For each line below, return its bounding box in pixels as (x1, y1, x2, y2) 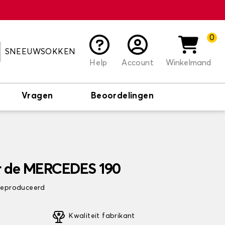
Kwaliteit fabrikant (69, 212, 135, 219)
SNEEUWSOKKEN (5, 47, 76, 56)
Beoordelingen (90, 92, 154, 100)
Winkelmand (166, 58, 211, 67)
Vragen (21, 92, 53, 100)
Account (122, 58, 154, 67)
